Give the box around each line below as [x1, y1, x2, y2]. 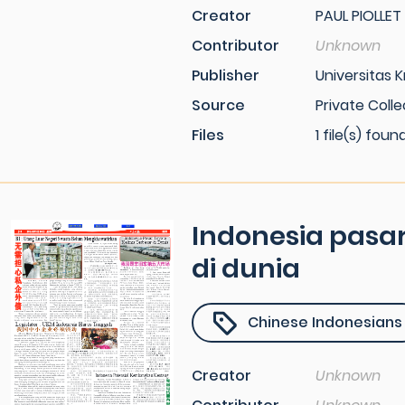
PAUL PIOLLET [316, 5, 401, 26]
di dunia [192, 250, 300, 287]
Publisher [192, 65, 259, 86]
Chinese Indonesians [248, 312, 402, 333]
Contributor [192, 35, 279, 56]
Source [192, 95, 245, 116]
